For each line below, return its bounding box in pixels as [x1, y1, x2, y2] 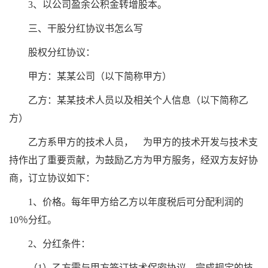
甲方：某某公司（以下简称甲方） [28, 71, 172, 81]
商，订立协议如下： [9, 173, 95, 183]
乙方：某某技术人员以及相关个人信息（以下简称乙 [28, 95, 248, 105]
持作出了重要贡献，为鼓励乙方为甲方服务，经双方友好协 [9, 155, 258, 165]
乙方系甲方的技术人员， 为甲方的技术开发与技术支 [28, 137, 258, 147]
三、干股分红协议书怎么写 [28, 23, 143, 33]
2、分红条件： [28, 239, 90, 249]
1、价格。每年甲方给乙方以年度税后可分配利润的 [28, 197, 243, 207]
